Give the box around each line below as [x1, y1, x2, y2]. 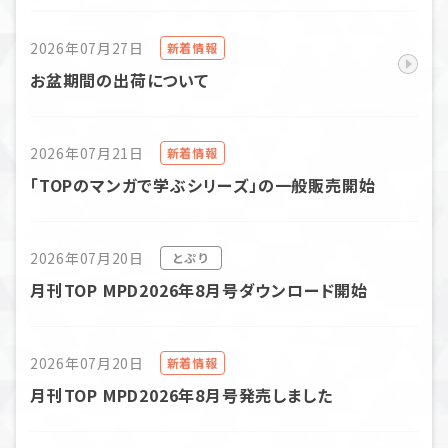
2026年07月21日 [30, 142, 144, 163]
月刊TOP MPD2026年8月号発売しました [30, 383, 333, 407]
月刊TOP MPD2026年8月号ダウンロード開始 [30, 278, 368, 302]
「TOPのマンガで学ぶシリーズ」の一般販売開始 [30, 173, 376, 197]
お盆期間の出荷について [30, 68, 209, 92]
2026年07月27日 [30, 37, 144, 58]
